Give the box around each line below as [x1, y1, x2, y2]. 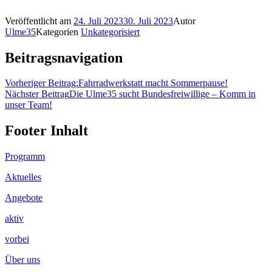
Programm [5, 151, 45, 162]
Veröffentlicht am [5, 15, 73, 26]
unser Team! [5, 100, 52, 110]
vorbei [5, 234, 29, 245]
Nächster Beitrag [5, 89, 69, 100]
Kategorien [36, 26, 81, 37]
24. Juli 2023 [73, 15, 123, 26]
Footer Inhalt [5, 123, 88, 139]
